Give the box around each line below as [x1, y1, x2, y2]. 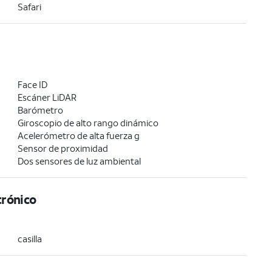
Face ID [17, 78, 47, 90]
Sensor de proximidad [17, 142, 108, 154]
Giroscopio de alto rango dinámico [17, 117, 158, 129]
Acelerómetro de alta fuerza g [17, 129, 140, 141]
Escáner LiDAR [17, 91, 76, 103]
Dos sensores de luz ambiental [17, 155, 141, 167]
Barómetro [17, 104, 63, 116]
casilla [17, 233, 42, 245]
